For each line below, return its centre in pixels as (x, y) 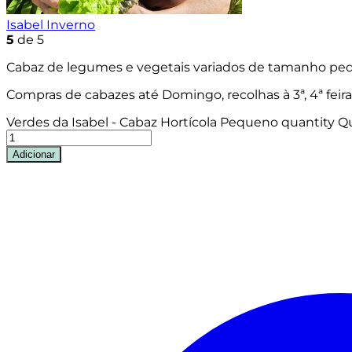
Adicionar (34, 154)
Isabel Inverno (51, 24)
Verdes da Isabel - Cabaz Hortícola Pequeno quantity (170, 122)
